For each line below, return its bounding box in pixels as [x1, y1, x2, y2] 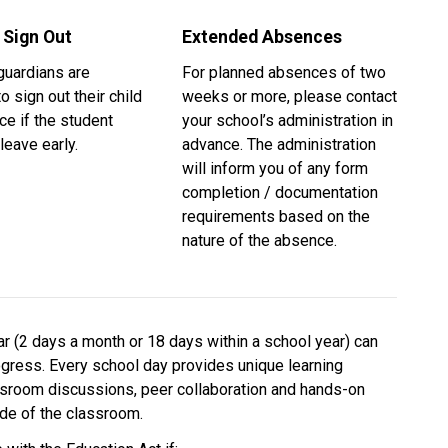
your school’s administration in [181, 110, 393, 130]
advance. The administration [181, 134, 376, 154]
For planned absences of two [181, 62, 386, 82]
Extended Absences [181, 26, 342, 47]
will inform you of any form [181, 158, 368, 178]
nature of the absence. [181, 230, 341, 250]
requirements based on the [181, 206, 370, 226]
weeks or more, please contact [181, 86, 397, 106]
